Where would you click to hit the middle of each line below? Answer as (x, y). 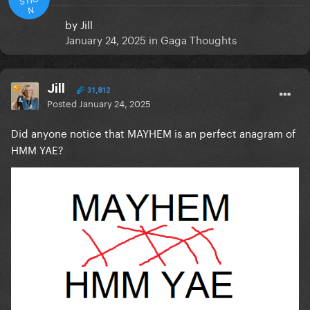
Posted (63, 103)
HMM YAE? (37, 149)
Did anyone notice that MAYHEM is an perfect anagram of (153, 133)
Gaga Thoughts (199, 39)
